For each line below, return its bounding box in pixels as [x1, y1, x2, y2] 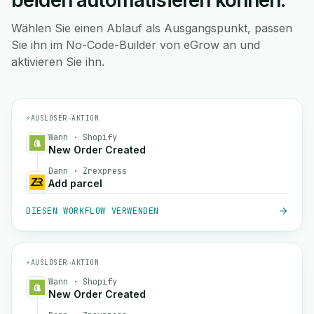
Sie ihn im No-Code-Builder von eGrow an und [11, 38, 260, 52]
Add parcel [48, 177, 102, 189]
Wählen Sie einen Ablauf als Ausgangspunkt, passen [11, 21, 292, 35]
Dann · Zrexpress [48, 165, 127, 177]
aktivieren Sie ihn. [11, 55, 104, 69]
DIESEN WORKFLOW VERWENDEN [26, 205, 159, 217]
